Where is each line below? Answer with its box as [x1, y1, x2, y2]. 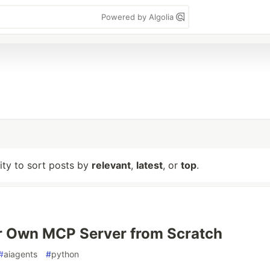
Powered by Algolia [101, 12, 176, 22]
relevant [92, 159, 131, 171]
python [51, 249, 79, 259]
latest [136, 159, 163, 171]
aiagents [4, 249, 37, 259]
